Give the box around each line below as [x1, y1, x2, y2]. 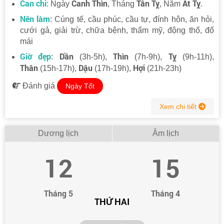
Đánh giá [20, 81, 57, 90]
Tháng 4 [151, 187, 180, 198]
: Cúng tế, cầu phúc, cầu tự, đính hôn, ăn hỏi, [50, 14, 214, 23]
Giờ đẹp [20, 50, 51, 61]
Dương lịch [38, 128, 79, 137]
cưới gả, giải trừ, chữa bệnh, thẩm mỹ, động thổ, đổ [20, 25, 214, 34]
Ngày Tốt [65, 81, 94, 90]
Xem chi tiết [159, 102, 198, 110]
